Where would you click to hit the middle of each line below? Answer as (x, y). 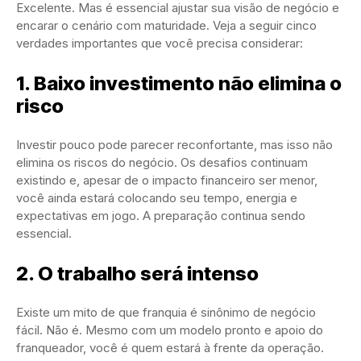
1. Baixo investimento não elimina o (179, 84)
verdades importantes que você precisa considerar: (160, 44)
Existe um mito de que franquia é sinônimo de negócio (166, 313)
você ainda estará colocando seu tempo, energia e (157, 198)
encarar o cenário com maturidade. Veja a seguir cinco (166, 26)
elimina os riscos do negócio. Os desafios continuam (162, 163)
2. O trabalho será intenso (137, 274)
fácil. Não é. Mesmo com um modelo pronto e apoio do (170, 330)
